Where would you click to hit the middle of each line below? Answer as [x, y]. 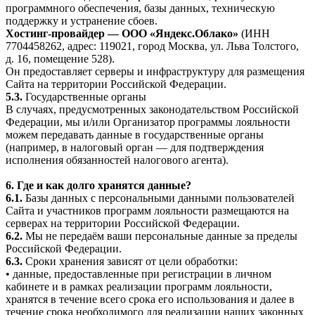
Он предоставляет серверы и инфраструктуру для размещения [155, 72]
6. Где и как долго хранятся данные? [98, 186]
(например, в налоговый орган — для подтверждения [135, 148]
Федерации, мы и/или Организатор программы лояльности [148, 122]
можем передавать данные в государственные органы [135, 135]
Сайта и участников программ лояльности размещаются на [147, 211]
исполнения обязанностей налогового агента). [117, 160]
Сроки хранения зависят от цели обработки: [130, 262]
